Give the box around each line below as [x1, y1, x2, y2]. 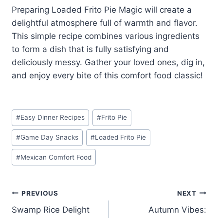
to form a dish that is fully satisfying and [12, 44, 169, 54]
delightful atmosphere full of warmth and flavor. [12, 18, 198, 28]
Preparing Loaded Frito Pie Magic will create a [12, 5, 192, 15]
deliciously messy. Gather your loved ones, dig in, [12, 57, 205, 68]
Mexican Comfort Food [20, 153, 92, 161]
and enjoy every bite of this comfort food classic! [12, 71, 203, 81]
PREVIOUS [21, 189, 58, 197]
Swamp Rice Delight [12, 205, 90, 215]
